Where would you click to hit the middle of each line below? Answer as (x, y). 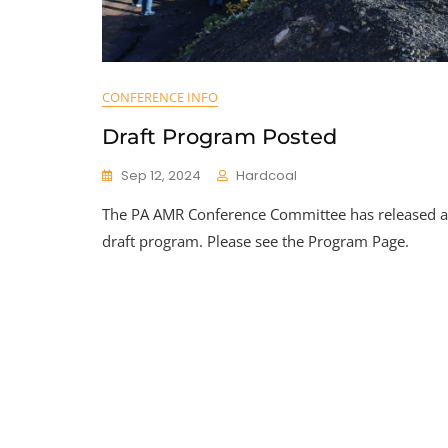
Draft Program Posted (219, 136)
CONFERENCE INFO (160, 96)
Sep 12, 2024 (161, 175)
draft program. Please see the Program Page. (255, 240)
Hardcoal (266, 175)
